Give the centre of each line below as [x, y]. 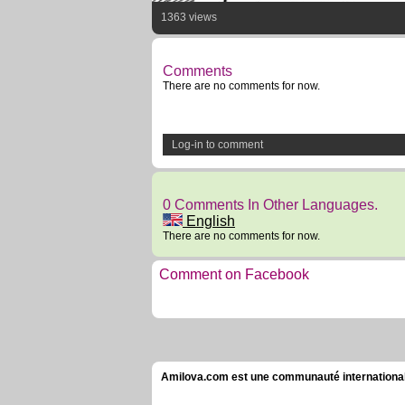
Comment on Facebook [234, 274]
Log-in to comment [217, 145]
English [209, 221]
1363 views [189, 17]
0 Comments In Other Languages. [270, 205]
